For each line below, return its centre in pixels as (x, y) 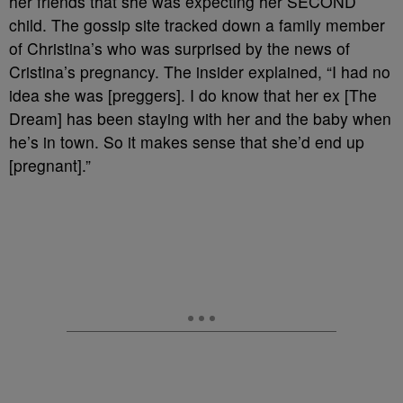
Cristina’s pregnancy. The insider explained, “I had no (200, 72)
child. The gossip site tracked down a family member (197, 25)
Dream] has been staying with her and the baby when (200, 118)
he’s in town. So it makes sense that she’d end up (187, 142)
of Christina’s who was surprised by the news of (179, 48)
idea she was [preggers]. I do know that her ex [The (193, 95)
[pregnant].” (50, 165)
